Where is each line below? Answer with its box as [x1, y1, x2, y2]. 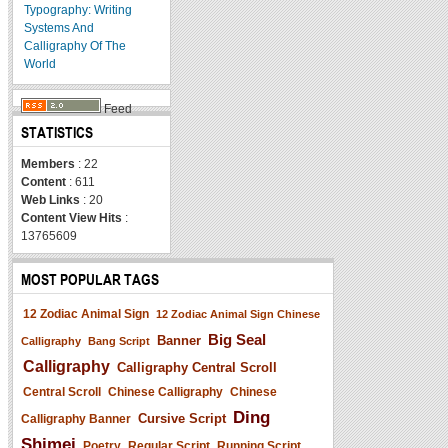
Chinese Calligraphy [108, 384, 223, 399]
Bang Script [88, 334, 150, 347]
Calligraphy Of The [24, 38, 126, 53]
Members [21, 156, 75, 171]
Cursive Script [138, 410, 226, 426]
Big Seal [208, 330, 266, 348]
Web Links [21, 192, 80, 207]
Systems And [24, 20, 94, 35]
